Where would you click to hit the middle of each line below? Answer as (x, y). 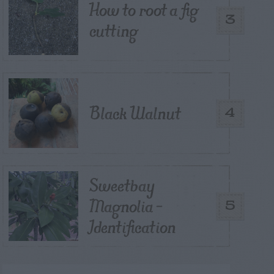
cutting (113, 31)
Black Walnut (135, 113)
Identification (132, 227)
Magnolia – (126, 206)
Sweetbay (122, 185)
